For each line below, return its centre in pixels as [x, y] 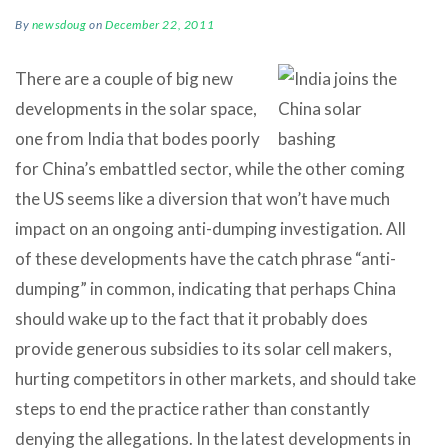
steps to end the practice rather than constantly [192, 408]
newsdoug [59, 24]
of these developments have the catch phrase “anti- [205, 258]
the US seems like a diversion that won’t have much [202, 198]
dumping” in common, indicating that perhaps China [205, 288]
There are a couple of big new [124, 78]
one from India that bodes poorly [137, 138]
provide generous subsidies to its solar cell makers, [203, 348]
